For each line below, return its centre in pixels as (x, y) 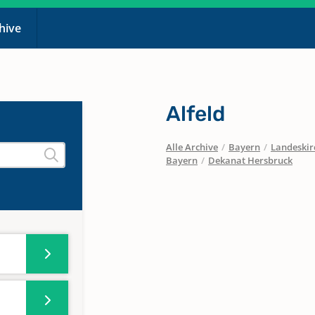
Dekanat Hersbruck (250, 160)
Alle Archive (192, 147)
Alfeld (195, 114)
